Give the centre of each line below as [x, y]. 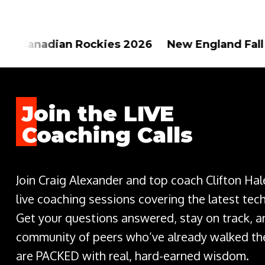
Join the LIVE [98, 114]
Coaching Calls [107, 135]
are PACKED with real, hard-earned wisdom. [132, 256]
